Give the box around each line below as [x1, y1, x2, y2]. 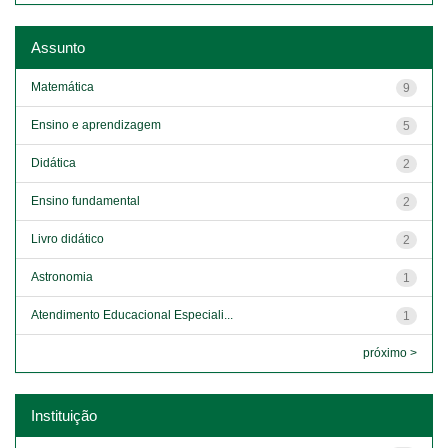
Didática [31, 155, 76, 170]
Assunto [31, 38, 85, 56]
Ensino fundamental [31, 193, 140, 208]
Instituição [31, 406, 97, 424]
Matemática [31, 79, 94, 94]
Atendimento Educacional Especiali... [31, 307, 233, 322]
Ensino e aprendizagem [31, 117, 161, 132]
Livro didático [31, 231, 104, 246]
